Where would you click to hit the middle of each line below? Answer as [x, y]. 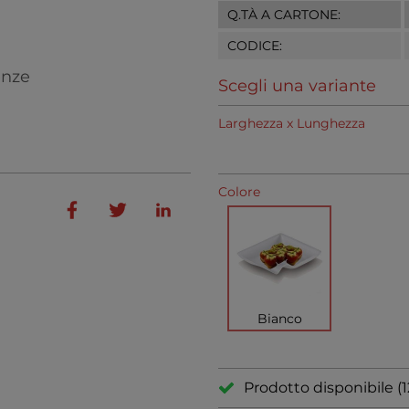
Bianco [279, 319]
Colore [239, 192]
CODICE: [255, 46]
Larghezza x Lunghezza [292, 123]
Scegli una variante [297, 86]
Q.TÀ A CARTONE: [284, 15]
